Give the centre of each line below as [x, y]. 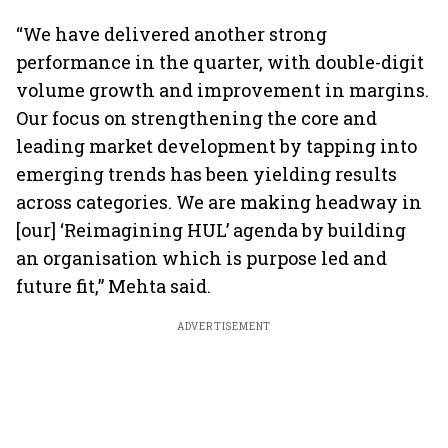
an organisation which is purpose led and [201, 258]
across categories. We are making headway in [219, 202]
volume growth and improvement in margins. [222, 90]
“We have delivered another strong [171, 34]
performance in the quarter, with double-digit [220, 62]
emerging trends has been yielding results [206, 174]
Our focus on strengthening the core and [196, 118]
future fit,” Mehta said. [113, 286]
